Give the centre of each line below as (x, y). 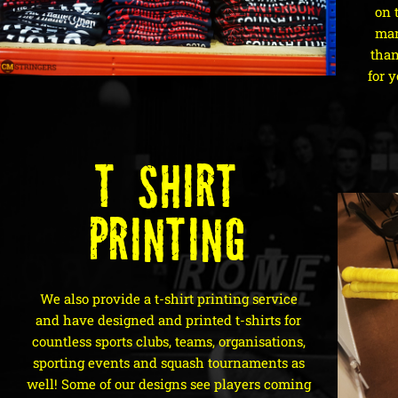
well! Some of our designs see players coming (169, 383)
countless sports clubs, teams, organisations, (168, 341)
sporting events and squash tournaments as (168, 362)
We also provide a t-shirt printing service (168, 298)
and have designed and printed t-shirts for (169, 319)
